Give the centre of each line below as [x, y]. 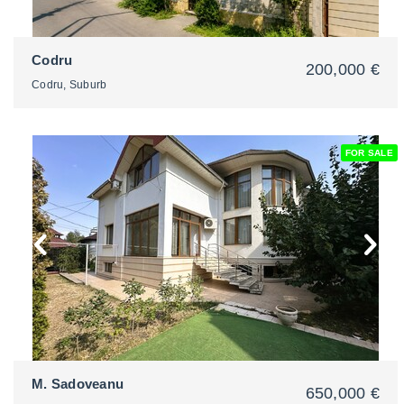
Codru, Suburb [69, 85]
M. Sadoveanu [78, 384]
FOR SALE [369, 153]
